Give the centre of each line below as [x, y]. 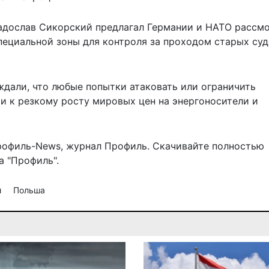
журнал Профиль [107, 146]
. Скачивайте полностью [206, 146]
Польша [29, 190]
